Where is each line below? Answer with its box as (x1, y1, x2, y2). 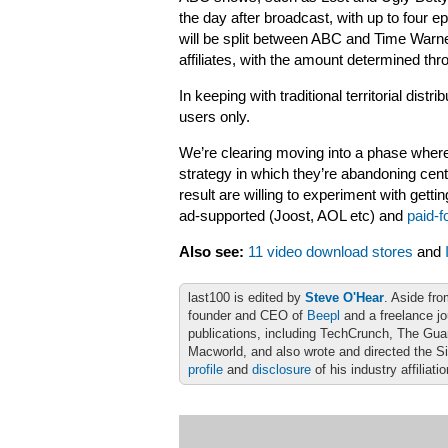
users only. (179, 109, 250, 125)
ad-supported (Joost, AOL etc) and (179, 208, 407, 224)
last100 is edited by (188, 290, 305, 305)
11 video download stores (248, 244, 413, 260)
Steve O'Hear (305, 290, 384, 305)
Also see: (179, 244, 244, 260)
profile (188, 362, 223, 377)
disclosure (252, 362, 311, 377)
